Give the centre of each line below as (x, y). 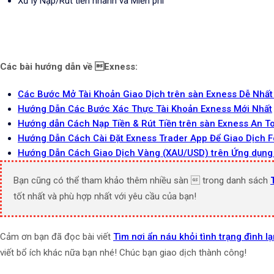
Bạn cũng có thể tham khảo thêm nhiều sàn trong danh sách (142, 180)
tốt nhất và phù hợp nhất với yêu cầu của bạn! (105, 196)
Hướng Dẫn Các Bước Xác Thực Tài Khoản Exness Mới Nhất (145, 109)
